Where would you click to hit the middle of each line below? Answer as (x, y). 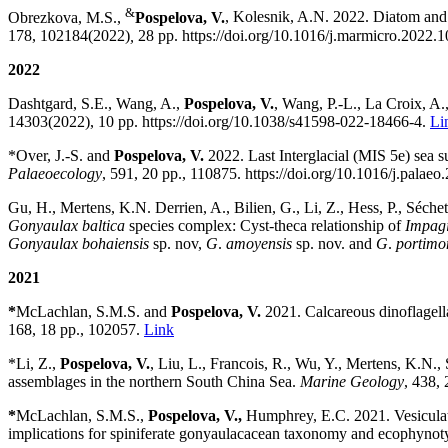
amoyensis (259, 243)
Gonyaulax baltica (66, 225)
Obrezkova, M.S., (66, 17)
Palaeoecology (55, 173)
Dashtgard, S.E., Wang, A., (96, 103)
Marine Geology (350, 381)
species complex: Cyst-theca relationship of (265, 225)
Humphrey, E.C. (298, 415)
